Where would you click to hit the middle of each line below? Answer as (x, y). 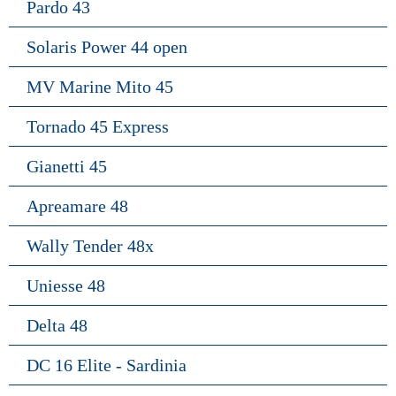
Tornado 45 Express (98, 126)
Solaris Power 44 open (107, 46)
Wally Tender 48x (90, 245)
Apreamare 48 (77, 206)
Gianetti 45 (67, 166)
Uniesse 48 (66, 285)
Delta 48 (57, 325)
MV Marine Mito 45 (100, 86)
